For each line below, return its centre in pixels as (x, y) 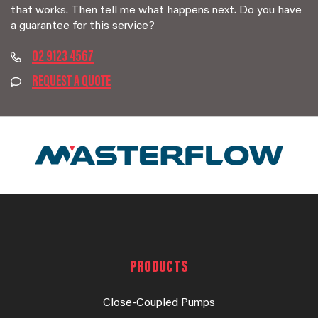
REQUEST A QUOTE (71, 82)
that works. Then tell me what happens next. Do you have (156, 11)
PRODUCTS (159, 268)
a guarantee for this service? (83, 26)
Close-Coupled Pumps (159, 303)
